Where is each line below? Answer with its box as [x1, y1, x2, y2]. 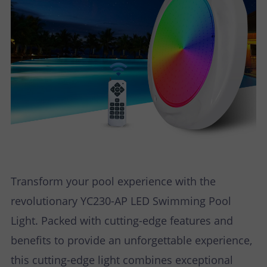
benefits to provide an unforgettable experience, [11, 233, 252, 248]
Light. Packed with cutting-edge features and [11, 213, 233, 228]
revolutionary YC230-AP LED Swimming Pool [11, 194, 231, 209]
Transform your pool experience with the [11, 174, 216, 189]
